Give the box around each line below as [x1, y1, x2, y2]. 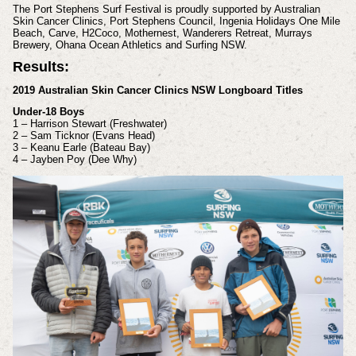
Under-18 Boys [12, 106, 84, 118]
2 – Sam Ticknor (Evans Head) [12, 130, 155, 142]
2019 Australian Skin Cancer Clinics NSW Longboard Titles [12, 83, 303, 96]
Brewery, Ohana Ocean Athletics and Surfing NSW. [12, 38, 247, 51]
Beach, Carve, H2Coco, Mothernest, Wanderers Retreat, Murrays [12, 26, 312, 39]
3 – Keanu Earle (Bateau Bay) [12, 141, 150, 154]
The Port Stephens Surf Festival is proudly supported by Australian [12, 2, 320, 15]
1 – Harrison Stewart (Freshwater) [12, 118, 167, 130]
